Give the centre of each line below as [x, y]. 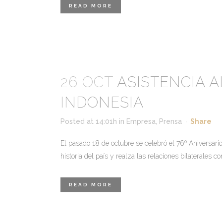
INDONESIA [102, 102]
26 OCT [87, 82]
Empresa [141, 121]
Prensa [170, 121]
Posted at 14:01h [89, 121]
